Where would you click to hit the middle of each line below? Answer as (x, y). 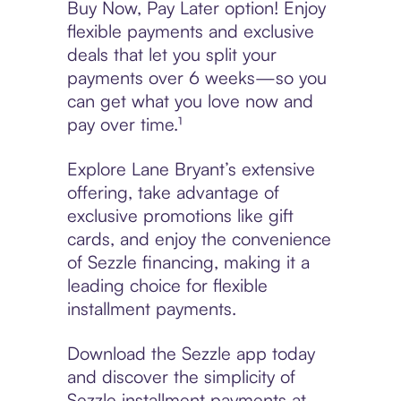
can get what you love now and (190, 101)
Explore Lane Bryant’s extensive (191, 169)
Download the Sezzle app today (191, 354)
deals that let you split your (171, 55)
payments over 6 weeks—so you (196, 78)
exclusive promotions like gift (180, 216)
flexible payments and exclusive (190, 31)
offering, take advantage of (173, 192)
